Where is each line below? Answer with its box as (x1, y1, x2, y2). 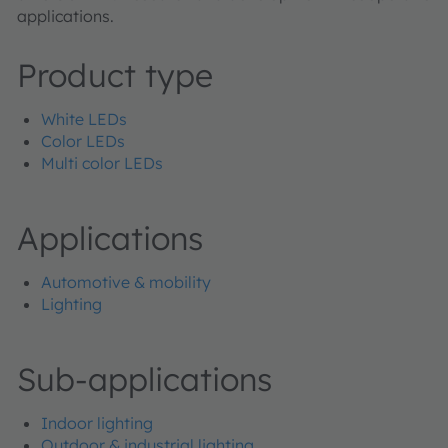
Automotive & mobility (41, 272, 211, 293)
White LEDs (41, 109, 127, 130)
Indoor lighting (41, 413, 153, 434)
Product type (17, 55, 213, 96)
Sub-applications (17, 359, 272, 400)
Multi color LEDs (41, 153, 163, 174)
